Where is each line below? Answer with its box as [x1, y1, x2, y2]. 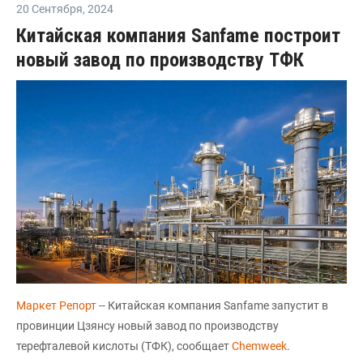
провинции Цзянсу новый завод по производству [16, 319, 279, 333]
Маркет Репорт [16, 299, 99, 313]
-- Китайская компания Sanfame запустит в [99, 299, 328, 313]
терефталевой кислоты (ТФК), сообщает [16, 340, 232, 353]
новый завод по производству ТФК [16, 48, 304, 71]
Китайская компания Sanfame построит [16, 23, 340, 47]
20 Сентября [16, 2, 83, 15]
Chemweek [232, 340, 287, 353]
